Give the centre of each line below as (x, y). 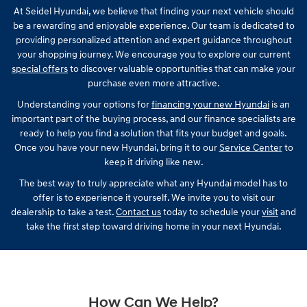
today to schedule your (211, 212)
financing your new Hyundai (210, 104)
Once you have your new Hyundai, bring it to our (116, 147)
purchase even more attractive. (153, 83)
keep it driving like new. (153, 162)
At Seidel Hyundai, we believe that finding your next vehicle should (153, 11)
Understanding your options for (84, 104)
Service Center (250, 147)
